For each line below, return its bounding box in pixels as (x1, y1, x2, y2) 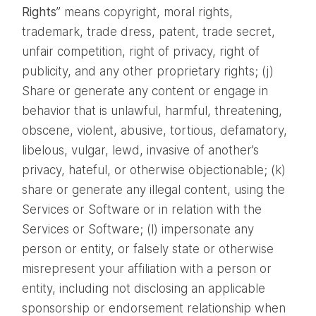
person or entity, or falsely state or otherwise (22, 242, 274, 257)
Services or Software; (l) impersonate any (22, 222, 254, 237)
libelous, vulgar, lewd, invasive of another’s (22, 143, 259, 158)
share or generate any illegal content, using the (22, 183, 285, 197)
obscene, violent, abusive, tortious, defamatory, (22, 123, 287, 138)
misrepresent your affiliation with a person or (22, 262, 272, 276)
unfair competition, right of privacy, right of (22, 44, 260, 59)
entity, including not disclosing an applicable (22, 281, 265, 296)
